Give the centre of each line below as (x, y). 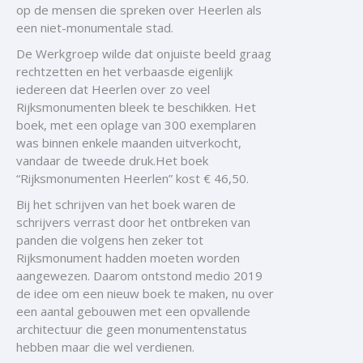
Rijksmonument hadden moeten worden (128, 258)
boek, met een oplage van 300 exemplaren (136, 125)
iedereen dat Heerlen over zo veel (113, 89)
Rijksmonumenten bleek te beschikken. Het (136, 107)
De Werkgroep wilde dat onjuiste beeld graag (144, 53)
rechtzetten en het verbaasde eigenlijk (124, 71)
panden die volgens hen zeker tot (110, 240)
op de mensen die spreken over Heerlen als (139, 10)
